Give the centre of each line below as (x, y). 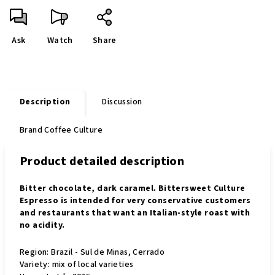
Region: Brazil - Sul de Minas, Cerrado (92, 252)
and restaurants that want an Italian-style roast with (135, 213)
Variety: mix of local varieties (77, 265)
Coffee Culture (73, 130)
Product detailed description (102, 161)
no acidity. (42, 225)
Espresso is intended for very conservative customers (135, 201)
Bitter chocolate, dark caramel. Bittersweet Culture (133, 188)
